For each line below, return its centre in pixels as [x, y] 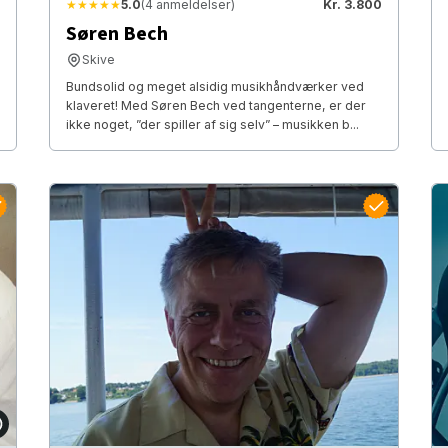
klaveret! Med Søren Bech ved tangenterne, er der [215, 106]
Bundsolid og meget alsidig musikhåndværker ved [214, 87]
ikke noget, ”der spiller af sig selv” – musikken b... [212, 125]
